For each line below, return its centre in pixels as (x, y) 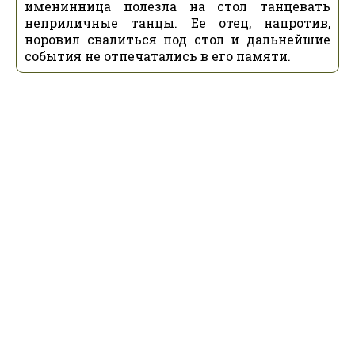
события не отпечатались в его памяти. (158, 56)
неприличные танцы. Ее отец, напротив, (177, 23)
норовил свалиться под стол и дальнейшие (177, 39)
